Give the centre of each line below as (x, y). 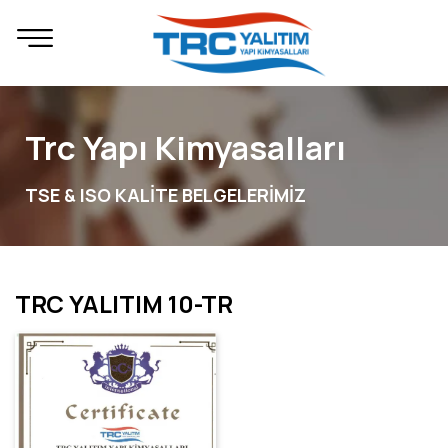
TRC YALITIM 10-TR (124, 303)
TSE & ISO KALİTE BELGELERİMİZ (165, 195)
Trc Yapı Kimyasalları (185, 147)
